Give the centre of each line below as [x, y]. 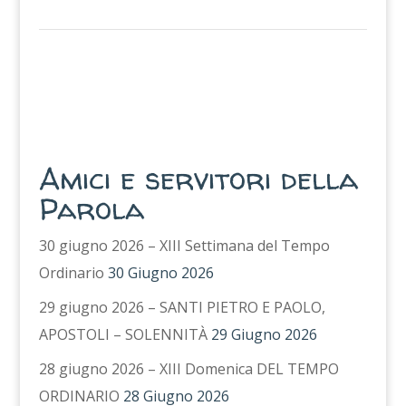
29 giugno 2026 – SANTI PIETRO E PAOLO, [182, 307]
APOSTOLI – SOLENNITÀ [123, 334]
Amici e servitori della [198, 178]
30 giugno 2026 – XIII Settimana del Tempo [184, 246]
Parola [91, 208]
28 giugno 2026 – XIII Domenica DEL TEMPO [188, 369]
